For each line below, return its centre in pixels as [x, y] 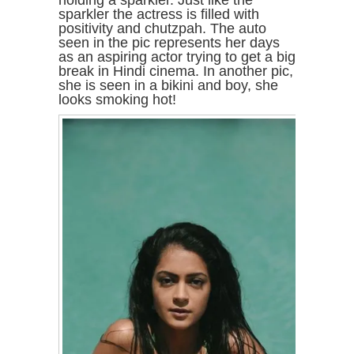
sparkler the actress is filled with [159, 14]
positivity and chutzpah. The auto [162, 28]
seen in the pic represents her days [169, 43]
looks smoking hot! [117, 100]
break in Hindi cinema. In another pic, [176, 71]
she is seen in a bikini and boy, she [168, 85]
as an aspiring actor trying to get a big [177, 57]
